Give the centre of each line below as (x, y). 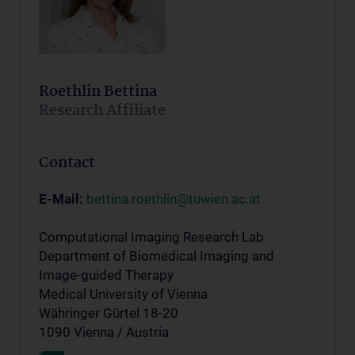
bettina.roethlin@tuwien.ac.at (174, 198)
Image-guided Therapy (106, 275)
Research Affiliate (102, 111)
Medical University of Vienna (123, 294)
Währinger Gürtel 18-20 (109, 313)
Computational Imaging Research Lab (151, 237)
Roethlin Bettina (98, 92)
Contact (67, 163)
